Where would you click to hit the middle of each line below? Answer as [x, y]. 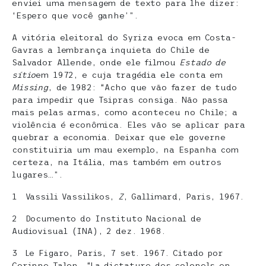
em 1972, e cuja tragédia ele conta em [129, 75]
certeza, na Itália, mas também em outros [117, 162]
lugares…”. [37, 175]
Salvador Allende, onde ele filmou [96, 62]
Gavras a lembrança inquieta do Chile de [111, 50]
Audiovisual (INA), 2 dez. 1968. [89, 231]
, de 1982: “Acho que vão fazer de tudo [142, 87]
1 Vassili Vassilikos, [65, 197]
